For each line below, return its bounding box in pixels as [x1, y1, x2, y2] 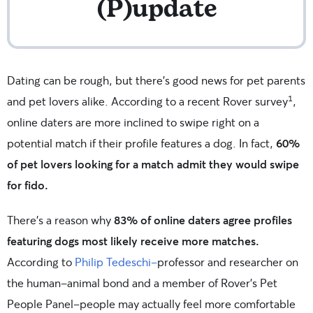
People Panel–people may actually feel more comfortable [7, 296, 296, 312]
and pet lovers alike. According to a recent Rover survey [7, 94, 288, 109]
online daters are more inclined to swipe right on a [7, 115, 259, 130]
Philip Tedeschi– [75, 254, 157, 270]
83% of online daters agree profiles [114, 212, 292, 228]
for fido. [7, 177, 48, 193]
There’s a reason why [7, 212, 114, 228]
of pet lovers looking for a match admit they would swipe [7, 156, 299, 172]
